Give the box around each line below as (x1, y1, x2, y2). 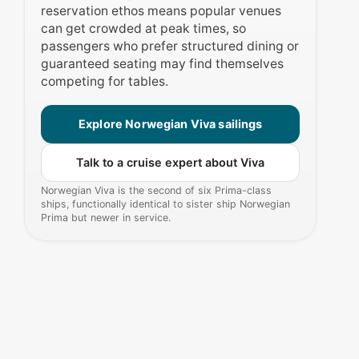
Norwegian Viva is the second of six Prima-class (41, 184, 272, 197)
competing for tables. (41, 74, 169, 90)
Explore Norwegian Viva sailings (79, 117, 263, 131)
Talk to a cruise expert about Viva (76, 155, 265, 170)
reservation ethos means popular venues (41, 3, 282, 19)
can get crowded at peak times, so (41, 21, 247, 37)
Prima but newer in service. (41, 212, 171, 224)
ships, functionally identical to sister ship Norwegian (41, 198, 291, 211)
